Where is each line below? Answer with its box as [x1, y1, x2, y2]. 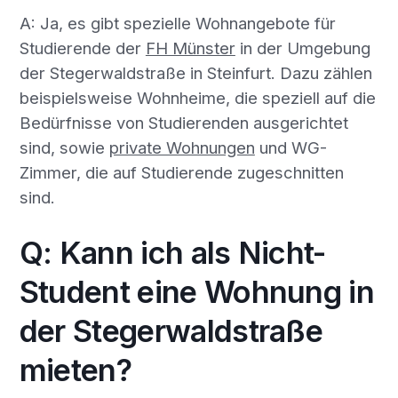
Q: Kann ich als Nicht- [19, 235, 326, 272]
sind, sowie [19, 137, 109, 157]
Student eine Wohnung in [19, 274, 375, 311]
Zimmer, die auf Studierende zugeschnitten [19, 162, 344, 182]
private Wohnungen [108, 137, 255, 157]
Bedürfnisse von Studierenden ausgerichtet [19, 112, 348, 132]
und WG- [254, 137, 327, 157]
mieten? [19, 352, 132, 389]
